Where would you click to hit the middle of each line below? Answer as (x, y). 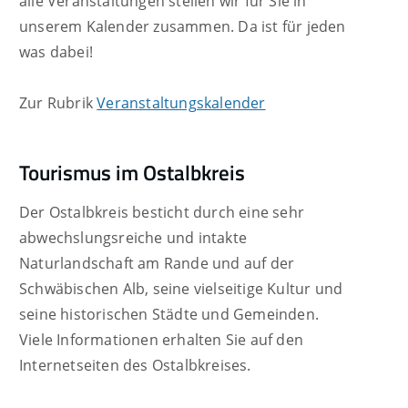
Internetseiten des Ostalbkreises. (135, 365)
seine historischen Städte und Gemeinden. (169, 314)
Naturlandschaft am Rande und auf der (157, 263)
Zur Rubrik (58, 103)
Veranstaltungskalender (181, 103)
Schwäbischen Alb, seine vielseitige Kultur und (181, 288)
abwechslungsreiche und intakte (133, 237)
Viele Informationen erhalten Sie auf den (161, 339)
